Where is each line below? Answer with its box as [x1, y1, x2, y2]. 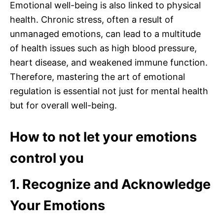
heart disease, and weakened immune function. [10, 57, 208, 68]
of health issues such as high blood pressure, [10, 43, 197, 54]
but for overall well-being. [10, 100, 117, 111]
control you [10, 150, 84, 167]
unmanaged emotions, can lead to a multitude [10, 29, 201, 39]
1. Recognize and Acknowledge [10, 176, 211, 193]
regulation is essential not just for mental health [10, 86, 208, 97]
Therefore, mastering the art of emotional [10, 72, 185, 82]
